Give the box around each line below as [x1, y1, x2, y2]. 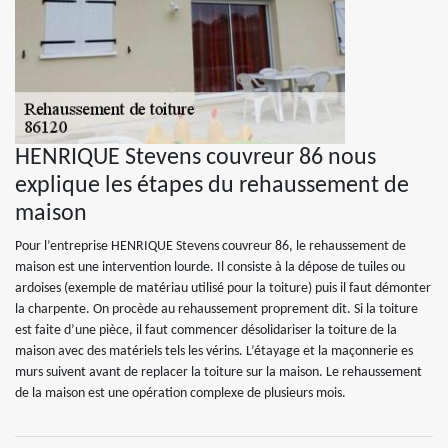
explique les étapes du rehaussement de [15, 174, 409, 198]
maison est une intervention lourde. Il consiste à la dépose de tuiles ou [15, 260, 405, 275]
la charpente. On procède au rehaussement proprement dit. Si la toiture [15, 302, 418, 317]
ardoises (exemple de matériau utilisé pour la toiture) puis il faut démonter [15, 281, 431, 296]
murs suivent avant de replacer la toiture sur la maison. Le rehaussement [15, 365, 422, 380]
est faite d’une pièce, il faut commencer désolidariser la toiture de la [15, 323, 397, 338]
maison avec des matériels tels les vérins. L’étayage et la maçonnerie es [15, 344, 413, 359]
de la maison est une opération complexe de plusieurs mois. [15, 386, 346, 401]
